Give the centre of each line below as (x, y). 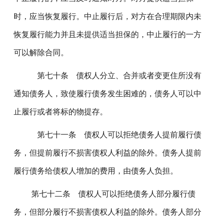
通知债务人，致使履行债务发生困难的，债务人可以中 (108, 94)
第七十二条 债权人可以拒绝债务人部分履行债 (110, 194)
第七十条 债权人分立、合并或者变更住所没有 (113, 76)
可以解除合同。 (41, 53)
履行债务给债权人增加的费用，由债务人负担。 (96, 171)
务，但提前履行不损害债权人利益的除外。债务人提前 (108, 153)
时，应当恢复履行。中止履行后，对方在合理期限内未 (108, 16)
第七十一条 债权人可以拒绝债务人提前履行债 (113, 135)
